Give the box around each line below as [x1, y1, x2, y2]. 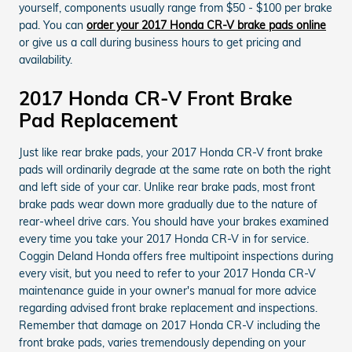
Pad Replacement [19, 108, 178, 132]
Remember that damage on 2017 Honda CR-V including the [19, 317, 321, 332]
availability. [19, 52, 72, 67]
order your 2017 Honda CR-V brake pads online [86, 17, 326, 32]
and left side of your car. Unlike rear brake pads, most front [19, 179, 315, 194]
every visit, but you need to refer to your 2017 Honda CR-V [19, 266, 316, 280]
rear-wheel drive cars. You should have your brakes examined [19, 214, 328, 229]
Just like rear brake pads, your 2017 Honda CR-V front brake [19, 145, 323, 159]
